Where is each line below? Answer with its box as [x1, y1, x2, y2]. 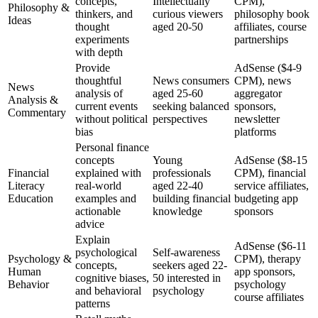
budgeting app [234, 192, 298, 204]
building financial [153, 192, 231, 204]
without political [75, 112, 148, 125]
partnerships [234, 33, 288, 45]
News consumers [153, 74, 229, 87]
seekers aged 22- [153, 258, 227, 271]
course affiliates [234, 290, 304, 303]
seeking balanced [153, 99, 229, 112]
